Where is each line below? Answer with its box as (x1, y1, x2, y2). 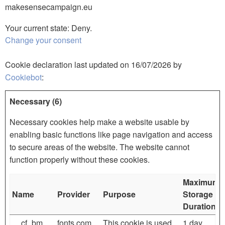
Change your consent (5, 34, 81, 46)
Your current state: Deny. (5, 22, 94, 34)
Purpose (103, 188, 136, 200)
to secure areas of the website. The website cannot (10, 141, 189, 153)
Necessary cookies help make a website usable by (10, 116, 189, 128)
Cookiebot (5, 71, 42, 83)
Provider (57, 188, 90, 200)
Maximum (183, 176, 219, 188)
